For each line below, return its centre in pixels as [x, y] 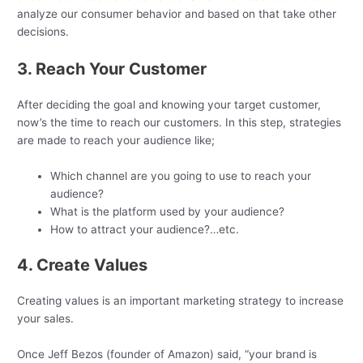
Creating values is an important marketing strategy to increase [181, 301]
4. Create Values [83, 265]
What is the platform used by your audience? [169, 211]
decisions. [43, 32]
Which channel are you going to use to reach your [181, 175]
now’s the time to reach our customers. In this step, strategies [179, 123]
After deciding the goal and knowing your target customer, [169, 105]
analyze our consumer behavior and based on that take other [177, 14]
